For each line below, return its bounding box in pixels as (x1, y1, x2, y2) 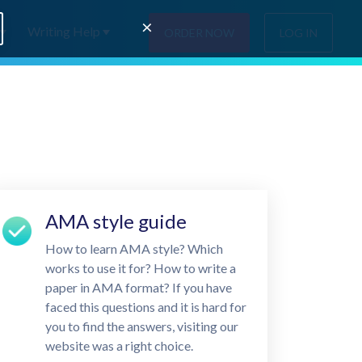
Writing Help (27, 23, 100, 39)
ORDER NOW (164, 25, 234, 40)
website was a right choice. (44, 338, 193, 353)
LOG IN (280, 25, 318, 40)
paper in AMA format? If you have (44, 280, 232, 295)
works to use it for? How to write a (44, 260, 236, 276)
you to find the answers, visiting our (44, 318, 238, 334)
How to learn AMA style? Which (44, 241, 223, 256)
